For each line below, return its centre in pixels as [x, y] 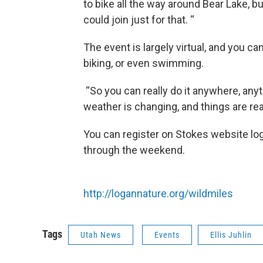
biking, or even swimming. [144, 63]
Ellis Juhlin [231, 235]
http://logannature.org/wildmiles [158, 193]
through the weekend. [134, 150]
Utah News [101, 235]
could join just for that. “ [140, 20]
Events [167, 235]
